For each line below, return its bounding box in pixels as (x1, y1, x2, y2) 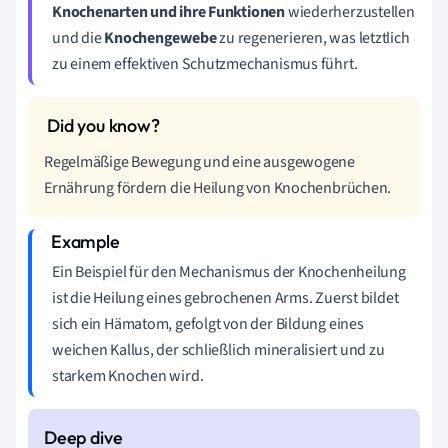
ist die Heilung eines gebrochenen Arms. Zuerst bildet (52, 287, 399, 309)
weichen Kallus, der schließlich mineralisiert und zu (52, 339, 385, 361)
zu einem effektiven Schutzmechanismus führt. (52, 53, 358, 75)
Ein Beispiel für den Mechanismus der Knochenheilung (52, 261, 406, 283)
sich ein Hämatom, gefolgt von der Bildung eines (52, 313, 364, 335)
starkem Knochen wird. (52, 365, 204, 387)
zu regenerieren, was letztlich (216, 27, 410, 49)
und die (52, 27, 105, 49)
